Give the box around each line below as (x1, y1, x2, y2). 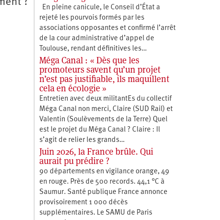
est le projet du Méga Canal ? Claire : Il (39, 126, 160, 134)
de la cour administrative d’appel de (39, 34, 154, 42)
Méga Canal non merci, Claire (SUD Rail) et (39, 105, 173, 113)
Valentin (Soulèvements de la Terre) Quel (39, 115, 167, 123)
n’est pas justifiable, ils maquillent (39, 73, 169, 84)
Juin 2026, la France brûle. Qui (39, 145, 153, 157)
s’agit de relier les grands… (39, 136, 125, 144)
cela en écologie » (39, 82, 107, 94)
